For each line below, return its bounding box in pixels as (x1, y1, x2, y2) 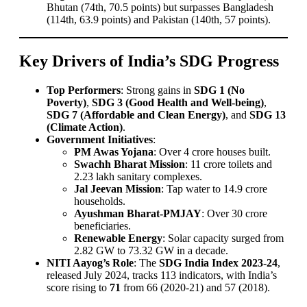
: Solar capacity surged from (162, 232, 284, 244)
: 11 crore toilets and (185, 158, 272, 170)
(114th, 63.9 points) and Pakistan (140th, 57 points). (47, 14, 271, 25)
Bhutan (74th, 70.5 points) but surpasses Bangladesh (47, 1, 273, 13)
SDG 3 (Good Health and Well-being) (92, 96, 264, 108)
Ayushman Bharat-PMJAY (74, 207, 201, 219)
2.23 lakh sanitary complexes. (74, 170, 202, 182)
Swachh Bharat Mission (74, 158, 185, 170)
